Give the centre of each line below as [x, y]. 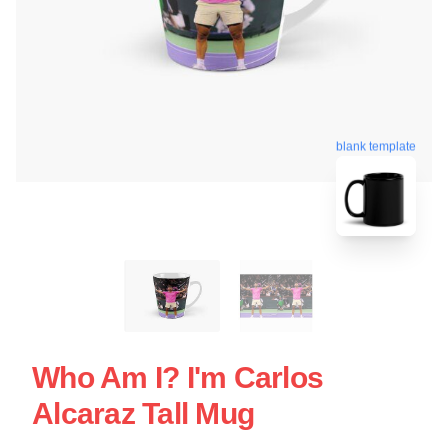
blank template [376, 143]
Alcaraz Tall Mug [143, 413]
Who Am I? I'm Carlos [177, 377]
